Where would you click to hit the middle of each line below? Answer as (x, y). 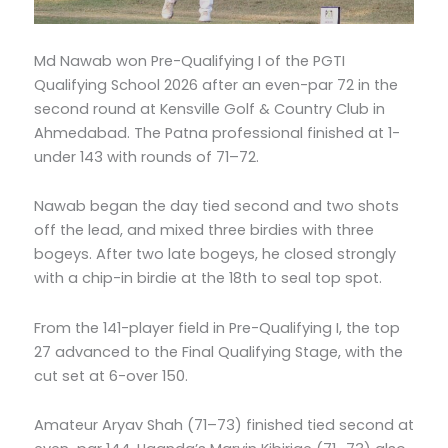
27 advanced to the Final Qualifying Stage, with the (218, 351)
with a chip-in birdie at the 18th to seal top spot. (208, 278)
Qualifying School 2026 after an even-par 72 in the (216, 84)
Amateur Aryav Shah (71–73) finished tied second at (224, 425)
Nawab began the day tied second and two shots (216, 206)
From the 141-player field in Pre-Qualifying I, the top (217, 327)
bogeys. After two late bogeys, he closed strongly (215, 254)
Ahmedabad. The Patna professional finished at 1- (217, 132)
